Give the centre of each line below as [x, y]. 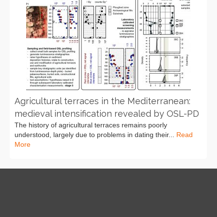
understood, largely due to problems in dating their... [95, 135]
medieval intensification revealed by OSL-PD [107, 114]
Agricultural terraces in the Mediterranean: [102, 101]
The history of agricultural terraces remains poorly [91, 125]
